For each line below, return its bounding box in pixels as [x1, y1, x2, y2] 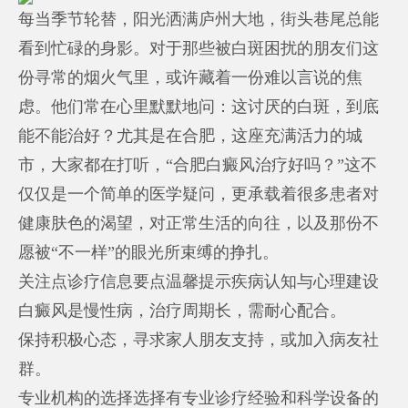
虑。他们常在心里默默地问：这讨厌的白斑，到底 [18, 97, 380, 116]
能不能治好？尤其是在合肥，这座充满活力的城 [18, 126, 363, 145]
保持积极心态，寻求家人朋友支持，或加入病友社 [18, 330, 380, 349]
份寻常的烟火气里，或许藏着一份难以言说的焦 [18, 67, 363, 87]
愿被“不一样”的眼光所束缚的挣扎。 [18, 242, 280, 261]
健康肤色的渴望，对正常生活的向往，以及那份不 [18, 213, 380, 232]
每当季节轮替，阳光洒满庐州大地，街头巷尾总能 [18, 9, 380, 28]
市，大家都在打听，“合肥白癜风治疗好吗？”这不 [18, 155, 378, 174]
